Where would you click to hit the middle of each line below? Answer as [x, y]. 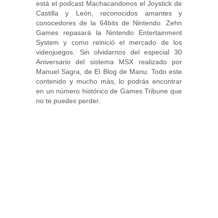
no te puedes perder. [68, 100]
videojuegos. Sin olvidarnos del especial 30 [109, 52]
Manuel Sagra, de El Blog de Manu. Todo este [109, 71]
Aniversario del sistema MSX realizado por [109, 62]
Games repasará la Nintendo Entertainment [109, 32]
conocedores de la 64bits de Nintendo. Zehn [109, 23]
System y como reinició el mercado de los [109, 42]
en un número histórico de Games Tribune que [109, 91]
